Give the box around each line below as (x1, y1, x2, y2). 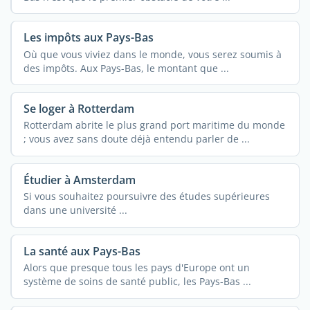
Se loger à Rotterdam (23, 101, 134, 117)
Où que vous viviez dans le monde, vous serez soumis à (23, 47, 282, 61)
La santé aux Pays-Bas (23, 244, 140, 259)
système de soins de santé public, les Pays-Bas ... (23, 275, 251, 289)
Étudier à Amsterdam (23, 172, 136, 188)
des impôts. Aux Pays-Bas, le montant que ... (23, 61, 229, 75)
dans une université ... (23, 203, 127, 217)
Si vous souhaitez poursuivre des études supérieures (23, 190, 270, 203)
